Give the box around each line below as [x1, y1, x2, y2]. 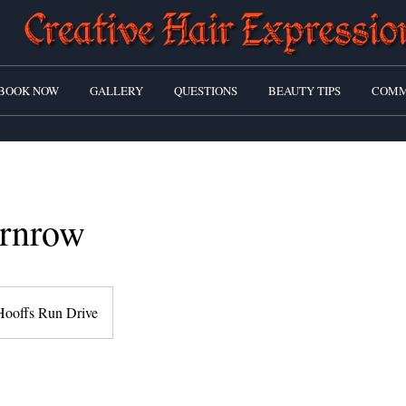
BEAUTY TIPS [268, 82, 341, 99]
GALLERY [90, 82, 143, 99]
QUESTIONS [174, 82, 237, 99]
